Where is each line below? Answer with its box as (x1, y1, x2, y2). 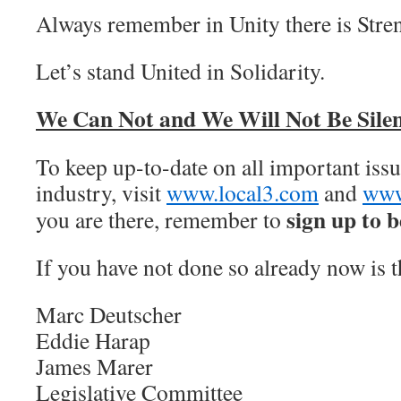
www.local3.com (166, 177, 319, 208)
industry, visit (36, 177, 166, 208)
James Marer (36, 351, 153, 381)
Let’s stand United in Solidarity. (36, 55, 325, 86)
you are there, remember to (36, 204, 286, 235)
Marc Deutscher (36, 299, 182, 329)
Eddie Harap (36, 325, 150, 355)
